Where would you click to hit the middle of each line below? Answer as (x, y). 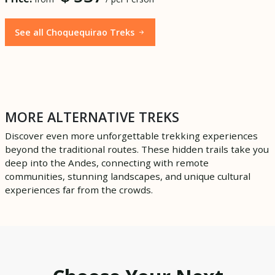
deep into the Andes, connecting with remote (107, 162)
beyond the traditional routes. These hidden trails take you (137, 149)
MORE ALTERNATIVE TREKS (92, 117)
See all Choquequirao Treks (76, 32)
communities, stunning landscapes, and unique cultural (128, 176)
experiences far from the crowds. (79, 189)
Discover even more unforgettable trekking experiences (131, 135)
